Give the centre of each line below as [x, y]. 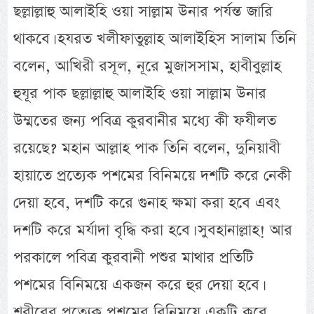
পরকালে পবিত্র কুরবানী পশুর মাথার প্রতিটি [134, 257]
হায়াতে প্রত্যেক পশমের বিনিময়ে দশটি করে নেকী [152, 175]
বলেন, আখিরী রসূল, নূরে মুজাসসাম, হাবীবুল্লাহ [148, 66]
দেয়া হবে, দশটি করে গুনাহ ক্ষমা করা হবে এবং [147, 203]
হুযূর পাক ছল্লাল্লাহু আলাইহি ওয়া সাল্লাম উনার [140, 93]
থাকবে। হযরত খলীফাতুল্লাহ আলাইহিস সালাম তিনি [155, 39]
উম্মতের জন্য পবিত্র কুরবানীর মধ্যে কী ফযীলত [145, 121]
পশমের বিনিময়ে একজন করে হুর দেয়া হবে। [138, 285]
